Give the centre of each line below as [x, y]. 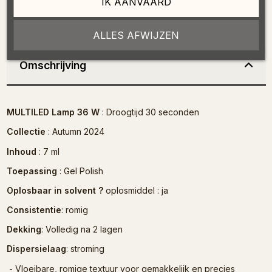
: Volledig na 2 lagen [82, 229]
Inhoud [21, 151]
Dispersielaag [36, 249]
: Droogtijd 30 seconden [149, 112]
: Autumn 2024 [75, 132]
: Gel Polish [80, 171]
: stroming [85, 249]
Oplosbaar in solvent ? [55, 190]
